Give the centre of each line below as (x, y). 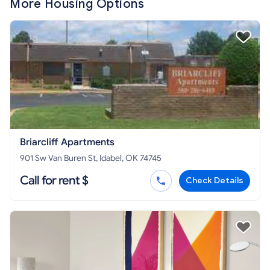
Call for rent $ (54, 180)
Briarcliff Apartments (67, 142)
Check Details (215, 180)
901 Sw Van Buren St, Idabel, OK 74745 (91, 158)
